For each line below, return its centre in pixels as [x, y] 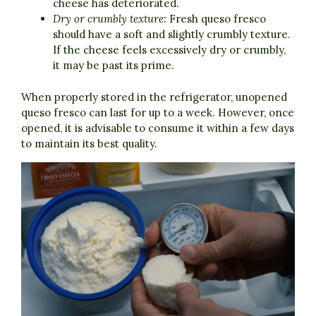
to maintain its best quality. [89, 143]
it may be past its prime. [114, 66]
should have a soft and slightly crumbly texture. [172, 35]
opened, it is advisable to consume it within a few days [158, 128]
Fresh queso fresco [216, 19]
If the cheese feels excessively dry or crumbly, [169, 50]
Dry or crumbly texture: [110, 19]
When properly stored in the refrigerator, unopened [154, 97]
